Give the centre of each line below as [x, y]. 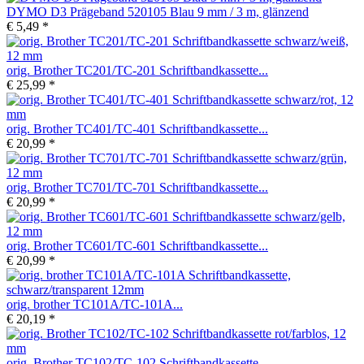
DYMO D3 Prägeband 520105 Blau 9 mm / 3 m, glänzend [158, 11]
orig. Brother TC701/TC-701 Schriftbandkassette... [137, 187]
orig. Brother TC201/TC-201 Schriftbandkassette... [137, 70]
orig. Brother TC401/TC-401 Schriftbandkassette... [137, 128]
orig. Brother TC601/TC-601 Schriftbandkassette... [137, 245]
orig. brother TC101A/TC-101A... [95, 304]
